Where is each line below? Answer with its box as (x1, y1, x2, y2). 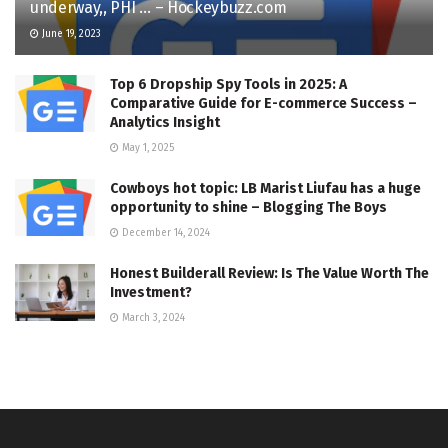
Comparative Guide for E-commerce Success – (110, 95, 417, 113)
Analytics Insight (110, 114, 220, 132)
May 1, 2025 (119, 142, 174, 155)
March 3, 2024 (119, 312, 185, 325)
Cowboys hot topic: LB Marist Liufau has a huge (110, 180, 421, 198)
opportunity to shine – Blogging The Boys (110, 199, 387, 217)
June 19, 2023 (39, 28, 101, 41)
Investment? (110, 284, 192, 302)
